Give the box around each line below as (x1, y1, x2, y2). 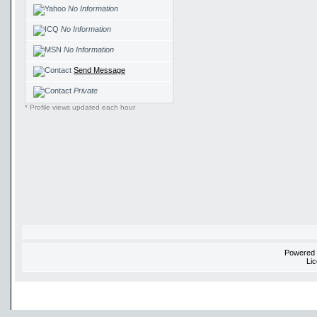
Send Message (74, 66, 125, 74)
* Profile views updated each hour (25, 103, 135, 111)
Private (74, 86, 98, 95)
